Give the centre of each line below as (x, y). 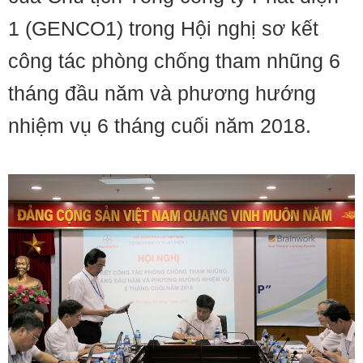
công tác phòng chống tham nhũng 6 (174, 61)
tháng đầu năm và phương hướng (162, 93)
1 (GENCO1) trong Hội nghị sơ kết (163, 28)
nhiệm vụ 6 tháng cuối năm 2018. (160, 126)
